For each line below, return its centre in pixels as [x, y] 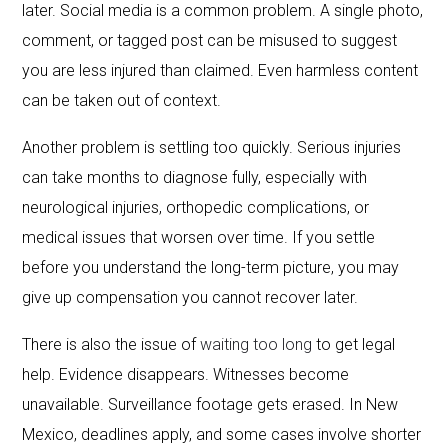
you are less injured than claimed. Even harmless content [220, 70]
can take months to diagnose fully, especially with [195, 177]
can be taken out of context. [122, 100]
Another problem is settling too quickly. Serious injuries [212, 147]
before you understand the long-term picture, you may [211, 267]
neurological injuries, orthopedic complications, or [196, 207]
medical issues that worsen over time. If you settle [199, 237]
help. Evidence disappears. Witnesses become [186, 374]
